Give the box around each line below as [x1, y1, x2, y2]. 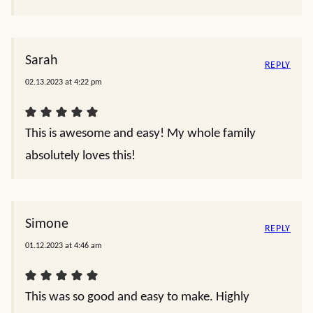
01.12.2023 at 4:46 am [25, 242, 102, 251]
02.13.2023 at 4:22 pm [25, 78, 102, 87]
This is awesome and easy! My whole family [25, 127, 256, 141]
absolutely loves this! [25, 150, 136, 163]
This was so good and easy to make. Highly [25, 291, 249, 305]
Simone [25, 217, 68, 232]
